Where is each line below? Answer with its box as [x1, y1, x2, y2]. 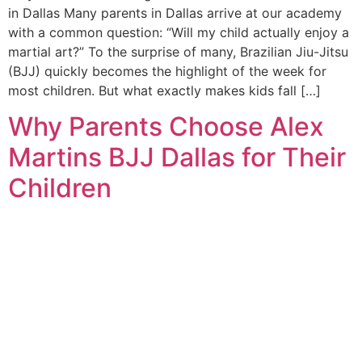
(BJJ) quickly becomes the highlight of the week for [8, 63, 326, 80]
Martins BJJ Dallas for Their [8, 141, 346, 174]
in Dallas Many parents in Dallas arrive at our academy [8, 5, 342, 22]
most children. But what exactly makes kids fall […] [8, 82, 321, 99]
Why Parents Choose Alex [8, 111, 324, 143]
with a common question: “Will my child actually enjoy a [8, 24, 349, 41]
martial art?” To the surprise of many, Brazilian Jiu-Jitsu [8, 44, 348, 61]
